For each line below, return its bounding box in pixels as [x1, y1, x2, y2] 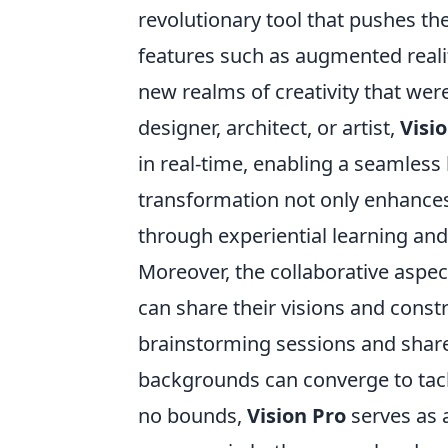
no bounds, [138, 402, 247, 429]
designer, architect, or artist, [138, 114, 400, 141]
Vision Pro [247, 402, 346, 429]
